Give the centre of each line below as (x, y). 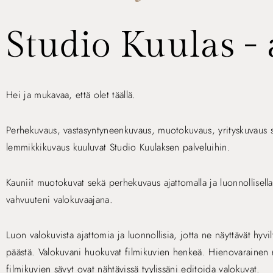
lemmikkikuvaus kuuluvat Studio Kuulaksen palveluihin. (118, 147)
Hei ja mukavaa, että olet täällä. (71, 95)
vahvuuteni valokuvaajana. (60, 200)
